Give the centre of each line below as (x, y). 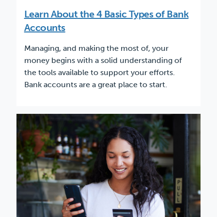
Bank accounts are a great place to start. (95, 85)
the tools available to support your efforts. (99, 73)
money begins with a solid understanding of (103, 61)
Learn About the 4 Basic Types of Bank (106, 14)
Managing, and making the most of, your (96, 48)
